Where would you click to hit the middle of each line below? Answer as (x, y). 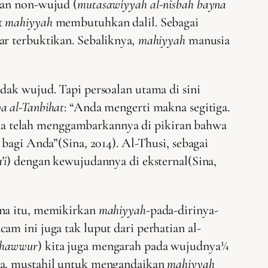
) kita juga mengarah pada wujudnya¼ (133, 246)
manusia (208, 40)
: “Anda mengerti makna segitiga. (147, 107)
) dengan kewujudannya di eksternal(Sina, (112, 161)
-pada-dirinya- (182, 210)
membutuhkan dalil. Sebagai (125, 22)
